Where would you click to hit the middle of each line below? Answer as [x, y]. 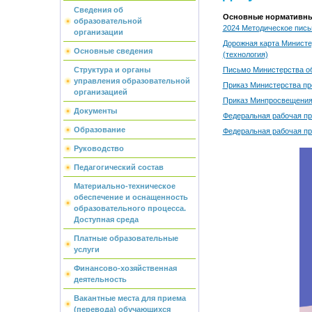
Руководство [99, 148]
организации [98, 32]
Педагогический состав [118, 167]
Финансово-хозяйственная [125, 268]
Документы [95, 111]
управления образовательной [132, 81]
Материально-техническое [124, 186]
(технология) [245, 54]
